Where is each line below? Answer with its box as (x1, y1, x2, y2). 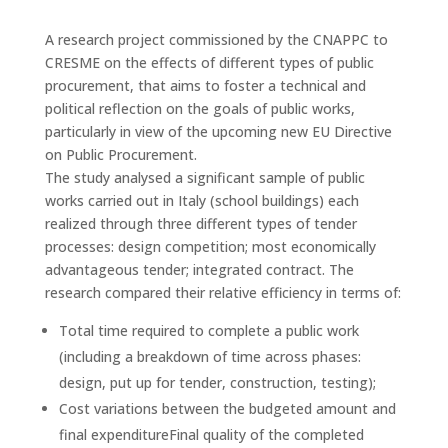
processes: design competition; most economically (44, 236, 376, 256)
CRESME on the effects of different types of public (44, 52, 374, 72)
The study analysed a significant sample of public (44, 167, 365, 187)
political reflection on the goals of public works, (44, 98, 355, 118)
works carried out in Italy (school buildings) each (44, 190, 359, 210)
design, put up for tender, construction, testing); (58, 372, 376, 392)
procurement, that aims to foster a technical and (44, 75, 366, 95)
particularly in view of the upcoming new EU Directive (44, 121, 392, 141)
